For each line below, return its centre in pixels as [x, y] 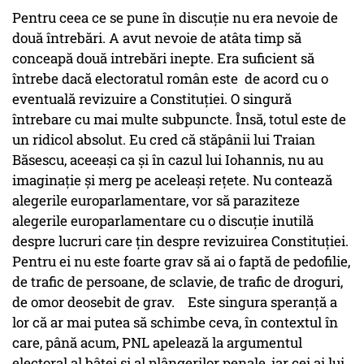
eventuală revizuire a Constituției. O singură [152, 99]
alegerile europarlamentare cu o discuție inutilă [163, 221]
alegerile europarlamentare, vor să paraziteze [156, 201]
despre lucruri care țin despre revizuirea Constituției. [180, 241]
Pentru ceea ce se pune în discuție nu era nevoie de [175, 18]
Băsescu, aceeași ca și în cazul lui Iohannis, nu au [168, 160]
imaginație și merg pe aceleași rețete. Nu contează [172, 180]
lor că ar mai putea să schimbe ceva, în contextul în [175, 323]
